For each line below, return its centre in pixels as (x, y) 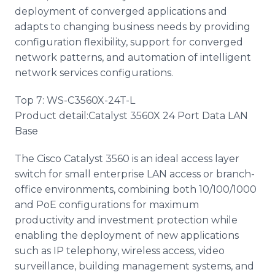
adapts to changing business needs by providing (133, 27)
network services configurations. (94, 73)
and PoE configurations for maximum (107, 205)
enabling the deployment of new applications (127, 235)
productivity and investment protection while (126, 220)
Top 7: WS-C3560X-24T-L (75, 100)
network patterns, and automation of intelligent (133, 57)
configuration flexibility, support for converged (129, 42)
